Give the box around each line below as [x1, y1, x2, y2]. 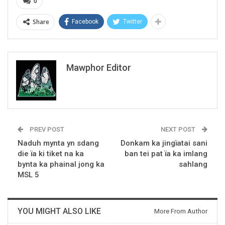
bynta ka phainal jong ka [18, 160, 104, 169]
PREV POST [28, 126, 64, 134]
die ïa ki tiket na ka [18, 149, 84, 159]
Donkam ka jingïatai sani [121, 139, 207, 148]
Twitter [123, 18, 142, 26]
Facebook [72, 18, 98, 26]
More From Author [154, 207, 207, 215]
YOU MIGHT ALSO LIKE [18, 206, 101, 216]
